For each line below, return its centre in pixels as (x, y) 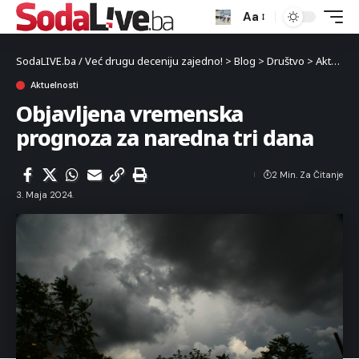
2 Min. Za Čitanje (307, 175)
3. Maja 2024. (45, 195)
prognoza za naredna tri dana (165, 137)
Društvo (286, 61)
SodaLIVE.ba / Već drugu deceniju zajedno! (119, 61)
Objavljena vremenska (130, 113)
